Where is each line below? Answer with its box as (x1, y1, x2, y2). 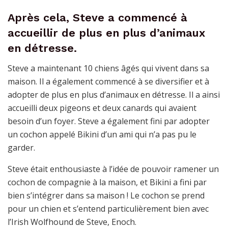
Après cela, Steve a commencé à (8, 11, 187, 24)
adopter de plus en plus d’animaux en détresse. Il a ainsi (8, 89, 220, 100)
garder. (8, 141, 35, 153)
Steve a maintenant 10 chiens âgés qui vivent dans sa (8, 62, 209, 74)
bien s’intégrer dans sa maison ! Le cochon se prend (8, 189, 205, 201)
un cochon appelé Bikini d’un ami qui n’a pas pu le (8, 128, 196, 140)
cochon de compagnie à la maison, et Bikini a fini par (8, 176, 207, 188)
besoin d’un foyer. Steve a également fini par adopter (8, 115, 210, 127)
